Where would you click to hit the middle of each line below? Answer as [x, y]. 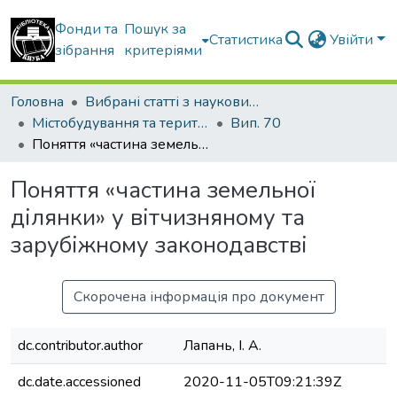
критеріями [163, 51]
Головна [37, 102]
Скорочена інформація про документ [198, 297]
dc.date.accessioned [79, 382]
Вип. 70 [256, 123]
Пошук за [156, 29]
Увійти [354, 40]
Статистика [246, 40]
